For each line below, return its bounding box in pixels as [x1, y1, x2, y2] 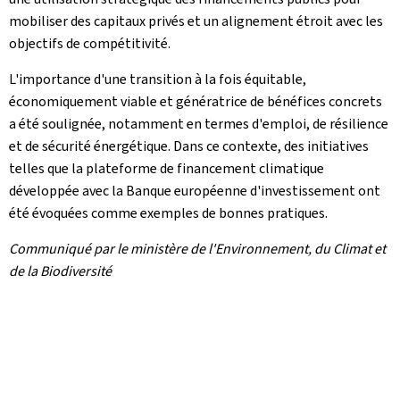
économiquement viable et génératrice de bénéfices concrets [9, 92, 382, 111]
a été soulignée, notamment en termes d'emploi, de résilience [9, 114, 388, 133]
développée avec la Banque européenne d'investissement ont [9, 181, 380, 200]
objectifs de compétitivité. [9, 34, 171, 53]
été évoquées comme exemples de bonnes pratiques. [9, 204, 328, 222]
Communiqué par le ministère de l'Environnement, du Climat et [9, 239, 386, 258]
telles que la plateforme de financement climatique [9, 159, 324, 178]
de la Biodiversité [9, 262, 114, 280]
